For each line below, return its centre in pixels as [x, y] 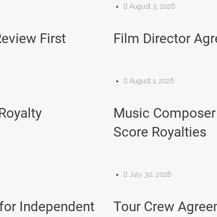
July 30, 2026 [150, 174]
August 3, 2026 [152, 6]
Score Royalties [160, 132]
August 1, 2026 [152, 81]
